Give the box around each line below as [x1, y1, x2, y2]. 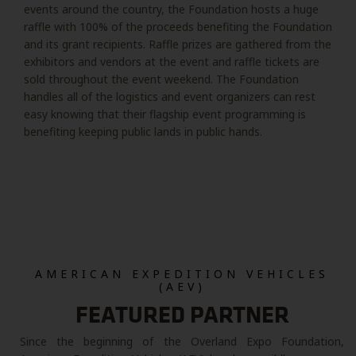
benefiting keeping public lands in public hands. [24, 124, 265, 139]
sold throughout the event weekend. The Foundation [24, 72, 299, 87]
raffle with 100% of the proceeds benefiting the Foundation [24, 19, 332, 34]
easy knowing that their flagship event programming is [24, 106, 306, 122]
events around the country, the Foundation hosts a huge [24, 2, 319, 17]
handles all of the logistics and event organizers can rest [24, 89, 315, 104]
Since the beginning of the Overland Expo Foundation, [20, 334, 344, 349]
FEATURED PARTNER [75, 304, 289, 329]
